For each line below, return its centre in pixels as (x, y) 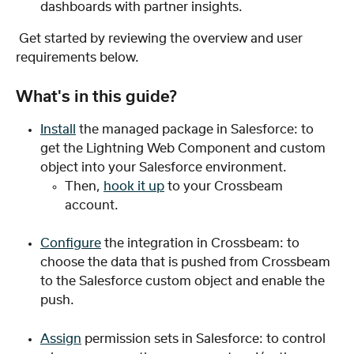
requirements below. (79, 58)
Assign (61, 339)
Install (58, 129)
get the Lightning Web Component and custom (185, 148)
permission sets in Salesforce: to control (205, 339)
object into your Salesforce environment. (164, 167)
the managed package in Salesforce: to (196, 129)
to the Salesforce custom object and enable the (184, 282)
